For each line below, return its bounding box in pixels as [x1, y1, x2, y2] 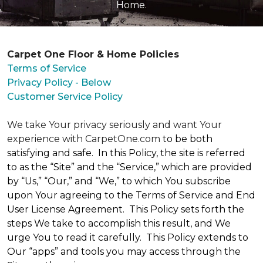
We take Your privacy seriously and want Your [7, 119, 222, 130]
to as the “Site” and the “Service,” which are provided [7, 161, 252, 173]
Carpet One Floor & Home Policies [7, 49, 179, 60]
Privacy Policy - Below [7, 77, 111, 88]
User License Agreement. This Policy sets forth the [7, 204, 244, 215]
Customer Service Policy [7, 91, 123, 102]
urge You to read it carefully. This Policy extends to [7, 232, 248, 243]
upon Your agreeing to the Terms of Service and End [7, 190, 255, 201]
